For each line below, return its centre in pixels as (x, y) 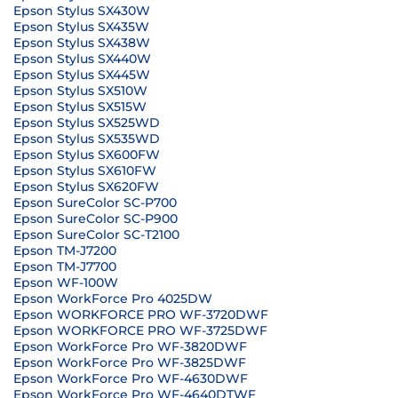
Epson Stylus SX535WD (87, 139)
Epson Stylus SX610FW (85, 171)
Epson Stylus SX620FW (86, 187)
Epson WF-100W (66, 283)
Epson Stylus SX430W (82, 11)
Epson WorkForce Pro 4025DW (113, 298)
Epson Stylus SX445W (82, 75)
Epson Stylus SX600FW (87, 155)
